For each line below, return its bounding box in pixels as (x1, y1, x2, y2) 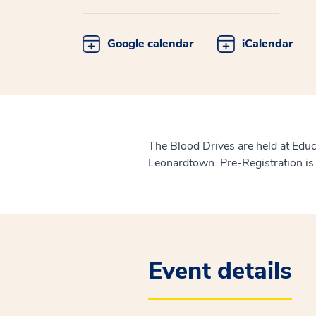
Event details (147, 255, 292, 287)
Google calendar (107, 36, 193, 51)
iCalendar (242, 36, 293, 51)
